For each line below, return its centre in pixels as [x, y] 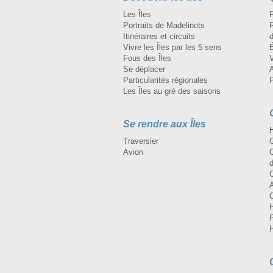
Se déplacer [144, 69]
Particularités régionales [165, 80]
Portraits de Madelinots [164, 25]
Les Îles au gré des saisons [172, 91]
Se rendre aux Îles [165, 124]
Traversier [141, 141]
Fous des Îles [147, 58]
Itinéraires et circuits [159, 36]
